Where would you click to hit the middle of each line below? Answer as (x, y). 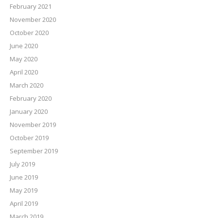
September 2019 (34, 151)
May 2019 (24, 191)
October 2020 (29, 33)
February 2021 (31, 7)
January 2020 (29, 112)
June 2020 (24, 46)
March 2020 (27, 85)
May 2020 (24, 59)
